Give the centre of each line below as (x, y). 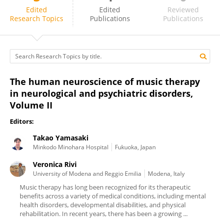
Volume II (31, 105)
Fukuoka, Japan (135, 147)
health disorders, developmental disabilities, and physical (103, 205)
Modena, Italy (166, 174)
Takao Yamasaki (61, 138)
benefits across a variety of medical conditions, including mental (113, 196)
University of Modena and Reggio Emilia (87, 174)
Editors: (22, 121)
